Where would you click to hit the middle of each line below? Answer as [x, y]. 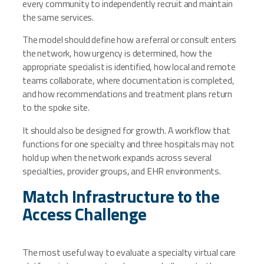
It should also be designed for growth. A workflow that [126, 131]
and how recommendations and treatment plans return [128, 94]
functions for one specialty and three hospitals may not [128, 144]
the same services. [58, 17]
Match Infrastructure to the [121, 196]
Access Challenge [85, 214]
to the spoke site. [56, 108]
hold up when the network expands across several [117, 158]
